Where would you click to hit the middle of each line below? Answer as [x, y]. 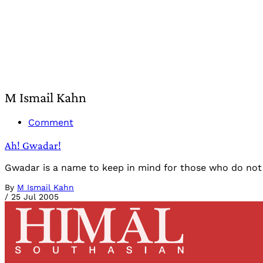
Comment [51, 122]
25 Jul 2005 [35, 197]
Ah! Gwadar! [33, 145]
